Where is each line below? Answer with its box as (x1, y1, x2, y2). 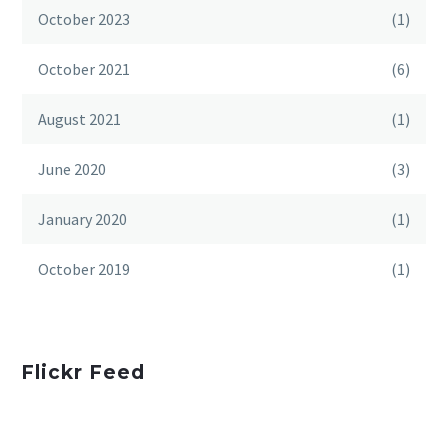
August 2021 (38, 108, 121, 129)
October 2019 (38, 258, 130, 279)
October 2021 (38, 58, 130, 79)
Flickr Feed (21, 361, 145, 385)
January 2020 (38, 208, 127, 229)
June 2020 (38, 158, 106, 179)
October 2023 (38, 8, 130, 29)
